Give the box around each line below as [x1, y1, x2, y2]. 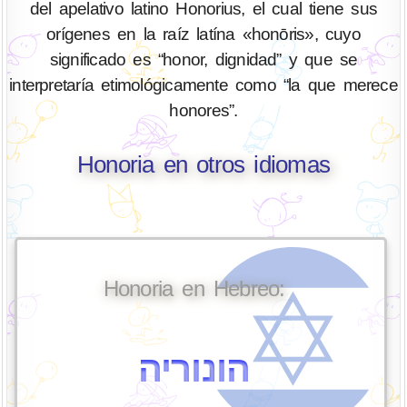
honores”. [169, 101, 238, 121]
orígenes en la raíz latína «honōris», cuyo [46, 25, 361, 45]
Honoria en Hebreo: [103, 276, 285, 302]
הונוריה [137, 348, 251, 391]
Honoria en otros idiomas [76, 151, 331, 177]
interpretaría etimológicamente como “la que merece [9, 75, 398, 95]
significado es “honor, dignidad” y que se [49, 50, 358, 70]
